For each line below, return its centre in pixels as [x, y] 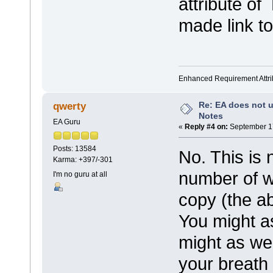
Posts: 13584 [74, 148]
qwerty [70, 107]
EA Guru [66, 122]
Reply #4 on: [206, 126]
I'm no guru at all [80, 174]
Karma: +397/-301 [83, 159]
